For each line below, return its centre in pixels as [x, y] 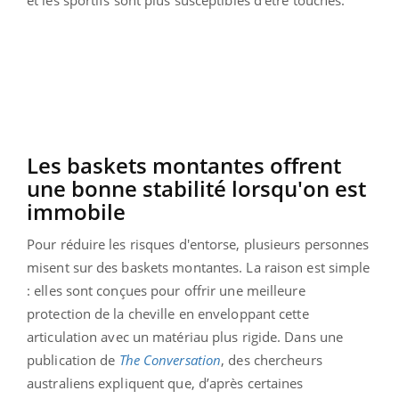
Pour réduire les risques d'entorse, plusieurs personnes [198, 244]
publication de [73, 359]
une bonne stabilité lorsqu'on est [196, 188]
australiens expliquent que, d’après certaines [165, 383]
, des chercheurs [272, 359]
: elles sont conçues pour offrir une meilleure [166, 290]
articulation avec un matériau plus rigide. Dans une [185, 336]
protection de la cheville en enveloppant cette [168, 313]
